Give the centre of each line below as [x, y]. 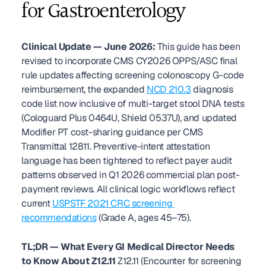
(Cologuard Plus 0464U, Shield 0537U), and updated [129, 118]
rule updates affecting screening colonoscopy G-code [133, 75]
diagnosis [212, 89]
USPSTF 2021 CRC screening [113, 203]
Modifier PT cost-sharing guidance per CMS [112, 132]
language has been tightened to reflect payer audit [127, 161]
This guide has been [198, 47]
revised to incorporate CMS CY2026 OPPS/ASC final [129, 61]
